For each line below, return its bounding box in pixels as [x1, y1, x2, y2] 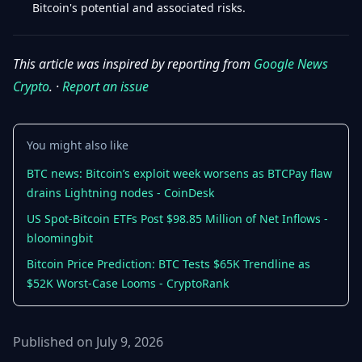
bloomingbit [27, 230, 93, 246]
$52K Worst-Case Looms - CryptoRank [27, 276, 229, 291]
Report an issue [62, 78, 149, 95]
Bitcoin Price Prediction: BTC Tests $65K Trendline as [27, 256, 310, 271]
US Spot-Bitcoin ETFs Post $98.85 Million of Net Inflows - [27, 211, 328, 226]
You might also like [27, 137, 128, 153]
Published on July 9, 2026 [13, 333, 163, 351]
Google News [254, 55, 328, 73]
